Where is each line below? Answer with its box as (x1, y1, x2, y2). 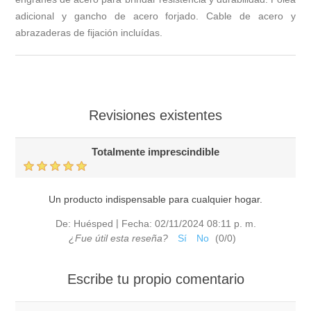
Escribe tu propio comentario (67, 271, 244, 287)
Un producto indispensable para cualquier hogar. (49, 193, 262, 205)
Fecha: (121, 218, 152, 229)
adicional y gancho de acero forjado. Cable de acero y (15, 10, 296, 22)
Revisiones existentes (89, 107, 222, 123)
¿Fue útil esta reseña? (68, 233, 168, 244)
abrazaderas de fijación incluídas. (15, 26, 163, 38)
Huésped (73, 218, 113, 229)
